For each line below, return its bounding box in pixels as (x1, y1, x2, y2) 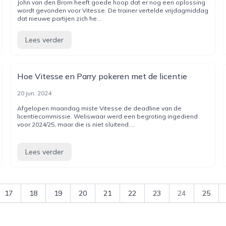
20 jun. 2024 (17, 89, 52, 97)
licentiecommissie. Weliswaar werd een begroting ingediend (17, 112, 198, 120)
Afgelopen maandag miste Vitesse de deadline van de (17, 104, 182, 112)
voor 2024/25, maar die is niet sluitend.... (17, 121, 135, 128)
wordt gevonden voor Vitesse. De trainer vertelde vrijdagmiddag (17, 7, 209, 14)
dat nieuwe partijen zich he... (17, 15, 102, 22)
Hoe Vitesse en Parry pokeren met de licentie (17, 71, 188, 81)
